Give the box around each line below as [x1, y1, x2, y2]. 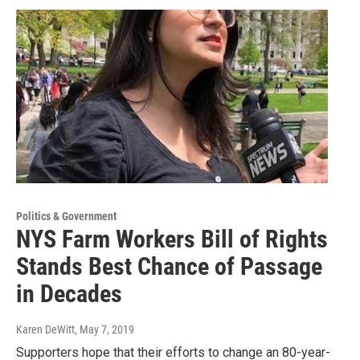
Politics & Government [16, 209, 117, 223]
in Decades [16, 279, 122, 308]
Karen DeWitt [16, 322, 75, 336]
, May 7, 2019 [75, 322, 134, 336]
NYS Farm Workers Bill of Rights [16, 224, 328, 253]
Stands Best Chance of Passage [16, 252, 322, 280]
